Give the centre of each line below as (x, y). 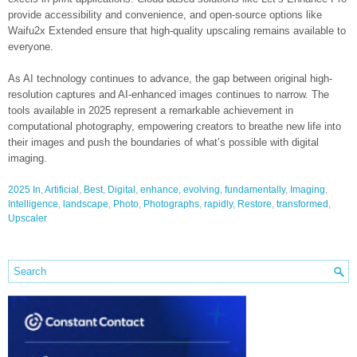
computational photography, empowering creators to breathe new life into (175, 126)
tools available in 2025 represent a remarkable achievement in (151, 110)
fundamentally (255, 190)
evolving (202, 190)
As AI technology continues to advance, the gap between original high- (170, 78)
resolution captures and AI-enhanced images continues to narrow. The (169, 94)
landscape (86, 204)
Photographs (171, 204)
